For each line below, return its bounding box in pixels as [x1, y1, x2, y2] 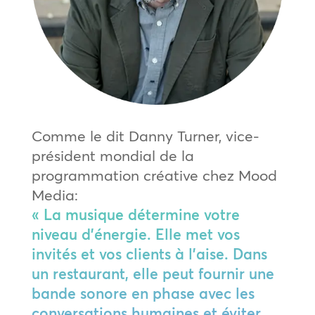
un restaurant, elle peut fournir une [31, 264, 274, 283]
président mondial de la [31, 146, 194, 165]
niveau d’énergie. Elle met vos [31, 225, 240, 244]
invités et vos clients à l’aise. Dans [31, 245, 267, 264]
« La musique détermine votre [31, 205, 240, 224]
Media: [31, 186, 78, 205]
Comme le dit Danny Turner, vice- [31, 127, 259, 146]
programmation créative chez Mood [31, 166, 277, 185]
